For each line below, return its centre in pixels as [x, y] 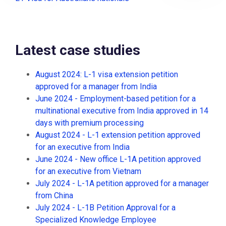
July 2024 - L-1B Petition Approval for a [105, 208]
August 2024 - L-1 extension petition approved [118, 135]
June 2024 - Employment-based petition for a [116, 99]
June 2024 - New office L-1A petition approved [118, 159]
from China [54, 195]
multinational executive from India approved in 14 [122, 111]
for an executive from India [82, 147]
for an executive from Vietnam [88, 171]
